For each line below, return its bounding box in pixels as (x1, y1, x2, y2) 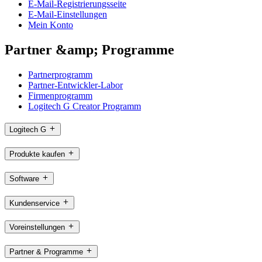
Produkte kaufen (9, 150, 65, 159)
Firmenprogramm (28, 90, 92, 101)
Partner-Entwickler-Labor (28, 80, 123, 90)
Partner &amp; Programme (5, 42, 174, 57)
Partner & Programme (9, 247, 83, 256)
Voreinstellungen (9, 223, 65, 232)
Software (9, 174, 39, 183)
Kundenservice (9, 198, 60, 208)
